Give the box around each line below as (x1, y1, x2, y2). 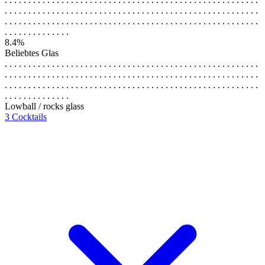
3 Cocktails (5, 111, 47, 122)
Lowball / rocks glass (5, 101, 84, 111)
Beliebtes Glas (5, 47, 59, 58)
